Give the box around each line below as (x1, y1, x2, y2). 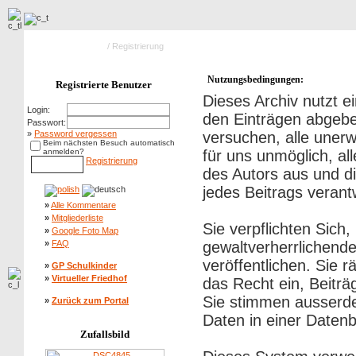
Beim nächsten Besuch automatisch (43, 138, 175, 147)
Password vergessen (34, 129, 117, 138)
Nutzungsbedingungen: (207, 74, 304, 85)
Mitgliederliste (52, 213, 103, 222)
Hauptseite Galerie (33, 41, 105, 51)
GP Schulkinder (52, 261, 117, 270)
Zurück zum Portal (52, 296, 129, 305)
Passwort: (27, 118, 66, 127)
